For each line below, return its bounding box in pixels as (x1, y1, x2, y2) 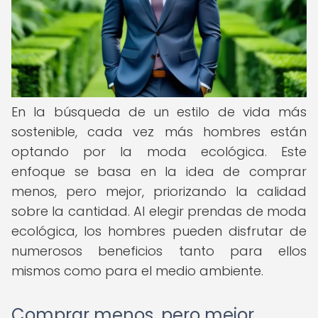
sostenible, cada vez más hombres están (11, 123, 307, 141)
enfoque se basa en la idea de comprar (11, 163, 307, 180)
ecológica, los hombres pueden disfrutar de (11, 222, 307, 240)
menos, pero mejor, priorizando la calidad (11, 182, 307, 200)
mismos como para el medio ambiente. (11, 262, 263, 280)
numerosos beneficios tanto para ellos (11, 242, 307, 260)
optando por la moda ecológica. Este (11, 143, 307, 160)
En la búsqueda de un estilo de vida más (11, 103, 307, 121)
